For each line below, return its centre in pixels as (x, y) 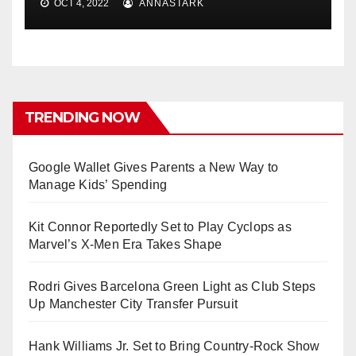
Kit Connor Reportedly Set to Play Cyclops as (160, 227)
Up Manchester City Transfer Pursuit (133, 304)
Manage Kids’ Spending (98, 185)
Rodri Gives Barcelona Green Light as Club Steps (172, 287)
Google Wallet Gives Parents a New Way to (154, 168)
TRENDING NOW (83, 118)
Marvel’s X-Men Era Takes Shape (125, 245)
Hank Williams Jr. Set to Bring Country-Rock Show (174, 346)
